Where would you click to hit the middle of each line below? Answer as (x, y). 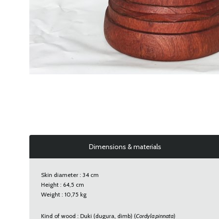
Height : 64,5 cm (63, 185)
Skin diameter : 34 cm (70, 175)
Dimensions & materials (125, 147)
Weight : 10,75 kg (64, 194)
